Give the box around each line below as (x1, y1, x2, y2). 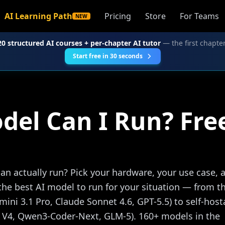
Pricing (104, 11, 131, 22)
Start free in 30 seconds (72, 52, 143, 60)
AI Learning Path (5, 11, 72, 22)
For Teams (180, 11, 219, 22)
